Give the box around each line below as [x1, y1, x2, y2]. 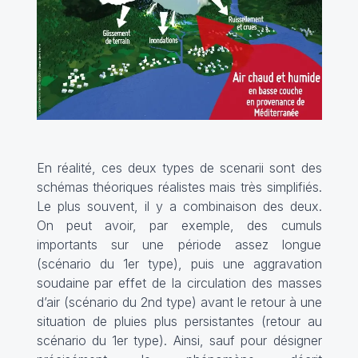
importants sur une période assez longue [36, 237, 322, 253]
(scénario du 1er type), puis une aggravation [36, 256, 322, 272]
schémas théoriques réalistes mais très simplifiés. [36, 179, 322, 196]
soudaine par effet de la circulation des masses [36, 275, 322, 292]
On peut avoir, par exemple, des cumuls [36, 217, 322, 234]
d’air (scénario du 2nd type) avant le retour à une [36, 294, 322, 311]
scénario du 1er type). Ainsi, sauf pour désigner [36, 332, 322, 349]
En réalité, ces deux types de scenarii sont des [36, 160, 322, 177]
